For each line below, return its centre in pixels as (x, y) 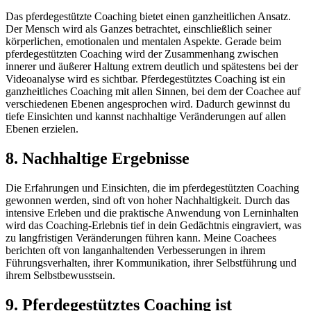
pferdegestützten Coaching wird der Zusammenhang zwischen (142, 54)
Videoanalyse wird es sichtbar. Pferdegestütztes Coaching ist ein (145, 79)
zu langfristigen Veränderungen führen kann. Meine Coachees (141, 238)
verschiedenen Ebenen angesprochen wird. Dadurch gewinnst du (148, 104)
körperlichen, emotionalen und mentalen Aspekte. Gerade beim (143, 42)
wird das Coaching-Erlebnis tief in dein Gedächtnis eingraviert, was (153, 226)
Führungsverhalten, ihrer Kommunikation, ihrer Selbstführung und (151, 263)
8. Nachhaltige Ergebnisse (98, 159)
